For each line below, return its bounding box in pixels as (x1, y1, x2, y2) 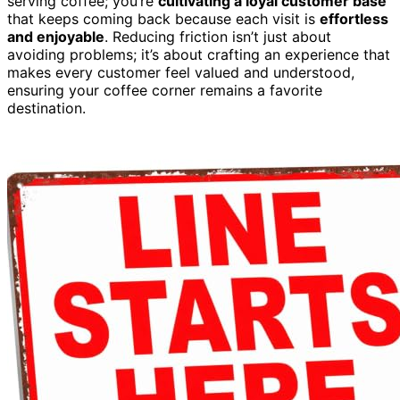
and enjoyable (7, 27, 104, 46)
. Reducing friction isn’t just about (104, 27, 331, 46)
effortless (320, 9, 388, 28)
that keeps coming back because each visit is (7, 9, 320, 28)
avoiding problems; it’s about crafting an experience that (7, 45, 390, 63)
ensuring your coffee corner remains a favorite (7, 80, 322, 99)
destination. (7, 98, 86, 117)
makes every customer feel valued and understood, (7, 62, 354, 81)
